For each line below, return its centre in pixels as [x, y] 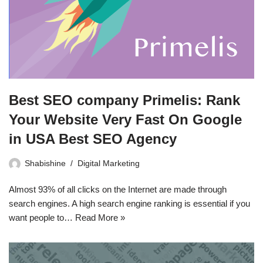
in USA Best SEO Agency [93, 139]
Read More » [100, 217]
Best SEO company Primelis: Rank [124, 100]
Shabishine [45, 163]
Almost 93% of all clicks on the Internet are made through [118, 189]
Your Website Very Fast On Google [125, 119]
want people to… [42, 217]
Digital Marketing [109, 163]
